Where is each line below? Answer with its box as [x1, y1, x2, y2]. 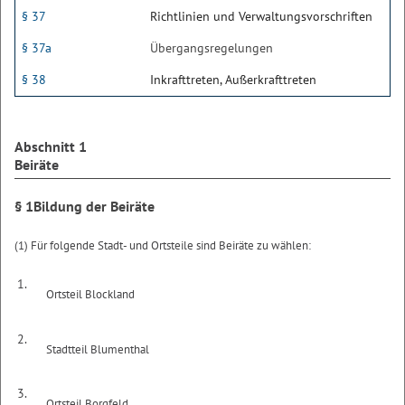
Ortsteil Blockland [46, 287, 136, 302]
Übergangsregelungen [150, 40, 273, 56]
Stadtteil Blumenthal [46, 341, 150, 357]
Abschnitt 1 [14, 137, 87, 155]
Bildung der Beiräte [33, 197, 155, 215]
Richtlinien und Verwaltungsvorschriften [150, 8, 372, 24]
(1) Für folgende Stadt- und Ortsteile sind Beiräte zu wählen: [14, 238, 311, 253]
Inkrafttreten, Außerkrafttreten [150, 71, 316, 88]
